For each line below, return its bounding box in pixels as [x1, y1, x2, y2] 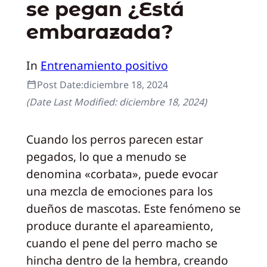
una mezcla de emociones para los [26, 183, 213, 199]
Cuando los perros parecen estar [26, 131, 203, 147]
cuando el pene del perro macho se [26, 235, 218, 251]
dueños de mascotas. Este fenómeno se [26, 200, 241, 216]
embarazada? [26, 20, 173, 44]
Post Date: [36, 77, 83, 91]
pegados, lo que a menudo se [26, 148, 187, 164]
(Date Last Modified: [26, 95, 119, 108]
